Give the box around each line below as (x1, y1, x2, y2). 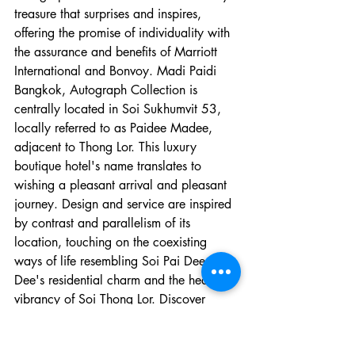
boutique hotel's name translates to (14, 157, 205, 174)
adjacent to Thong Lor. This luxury (14, 138, 200, 155)
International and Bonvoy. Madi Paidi (14, 62, 220, 79)
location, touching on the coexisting (14, 233, 211, 250)
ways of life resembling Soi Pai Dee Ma (14, 252, 231, 269)
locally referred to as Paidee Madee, (14, 119, 216, 136)
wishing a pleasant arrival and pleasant (14, 176, 231, 193)
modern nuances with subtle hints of (14, 309, 209, 326)
